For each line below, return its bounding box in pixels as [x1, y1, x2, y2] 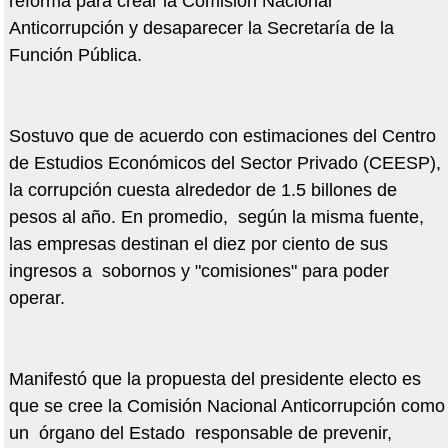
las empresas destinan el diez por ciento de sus [8, 234, 388, 255]
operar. [8, 288, 65, 309]
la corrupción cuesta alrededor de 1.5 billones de [8, 180, 397, 201]
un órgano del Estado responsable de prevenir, [8, 423, 392, 444]
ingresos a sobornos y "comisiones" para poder [8, 261, 389, 282]
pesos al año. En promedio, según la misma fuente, [8, 207, 424, 228]
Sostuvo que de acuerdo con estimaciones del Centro [8, 126, 436, 147]
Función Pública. [8, 45, 142, 66]
